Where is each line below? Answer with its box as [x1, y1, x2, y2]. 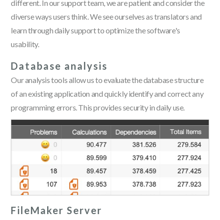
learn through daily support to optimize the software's [11, 26, 180, 35]
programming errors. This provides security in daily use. [11, 103, 185, 112]
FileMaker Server [11, 204, 103, 216]
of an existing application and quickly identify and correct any [11, 89, 204, 98]
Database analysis [11, 60, 108, 72]
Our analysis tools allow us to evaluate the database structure [11, 75, 204, 84]
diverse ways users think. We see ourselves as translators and [11, 12, 202, 21]
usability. [11, 39, 39, 49]
